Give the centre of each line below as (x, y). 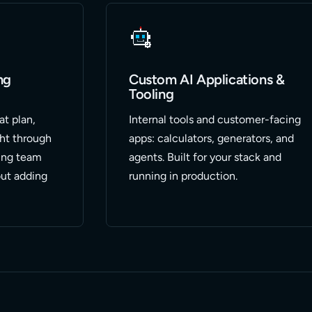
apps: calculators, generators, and (211, 138)
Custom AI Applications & (207, 79)
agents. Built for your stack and (205, 157)
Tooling (151, 94)
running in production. (183, 176)
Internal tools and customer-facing (215, 119)
